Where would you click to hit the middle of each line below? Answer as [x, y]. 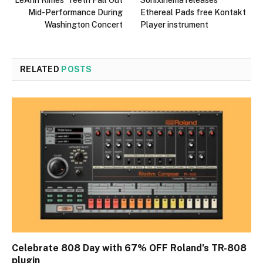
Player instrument [174, 25]
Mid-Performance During [75, 13]
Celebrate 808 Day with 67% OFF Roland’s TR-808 [129, 248]
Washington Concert [84, 25]
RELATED [41, 70]
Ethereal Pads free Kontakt [193, 13]
